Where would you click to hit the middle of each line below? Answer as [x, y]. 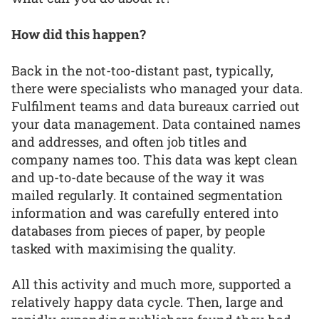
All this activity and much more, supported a [151, 284]
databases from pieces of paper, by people [138, 230]
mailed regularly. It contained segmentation [147, 195]
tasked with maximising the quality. [124, 248]
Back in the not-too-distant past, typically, [142, 70]
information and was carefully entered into [145, 213]
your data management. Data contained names [156, 124]
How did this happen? [79, 34]
